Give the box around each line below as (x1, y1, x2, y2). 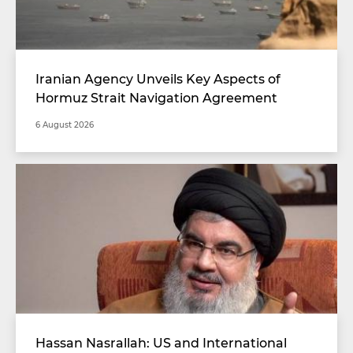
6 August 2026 (35, 119, 94, 131)
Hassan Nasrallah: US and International (35, 334, 287, 351)
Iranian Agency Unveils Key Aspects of (35, 70, 281, 87)
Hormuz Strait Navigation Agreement (35, 89, 277, 106)
